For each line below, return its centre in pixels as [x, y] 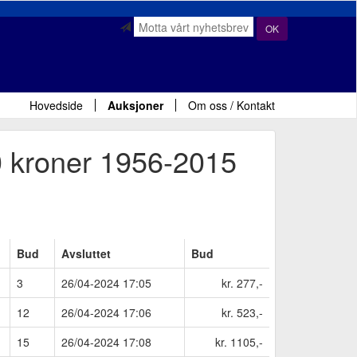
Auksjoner [135, 105]
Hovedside [56, 105]
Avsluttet [86, 253]
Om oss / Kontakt [231, 105]
